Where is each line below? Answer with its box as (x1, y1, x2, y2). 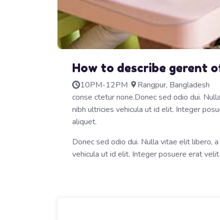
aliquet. (72, 116, 97, 128)
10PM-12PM (80, 80, 128, 91)
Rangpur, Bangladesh (137, 80, 210, 91)
